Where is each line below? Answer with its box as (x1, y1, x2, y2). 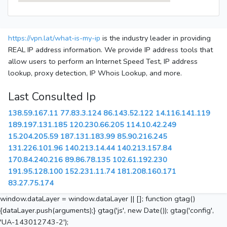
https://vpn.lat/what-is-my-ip (8, 33, 100, 44)
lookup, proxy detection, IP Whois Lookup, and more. (8, 68, 182, 79)
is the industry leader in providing (100, 33, 211, 44)
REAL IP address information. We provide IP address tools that (8, 45, 213, 55)
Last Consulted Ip (8, 89, 96, 105)
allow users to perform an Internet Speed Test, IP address (8, 56, 198, 67)
